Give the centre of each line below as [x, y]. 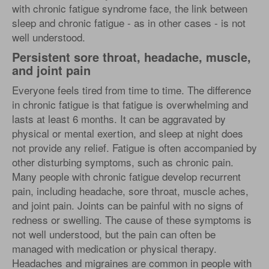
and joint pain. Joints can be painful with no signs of [128, 205]
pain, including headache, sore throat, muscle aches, [130, 191]
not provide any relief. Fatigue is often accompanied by [134, 148]
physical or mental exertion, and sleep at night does [128, 133]
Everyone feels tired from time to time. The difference [131, 90]
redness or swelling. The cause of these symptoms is [132, 220]
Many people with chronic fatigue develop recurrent [126, 177]
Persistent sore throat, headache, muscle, [131, 57]
